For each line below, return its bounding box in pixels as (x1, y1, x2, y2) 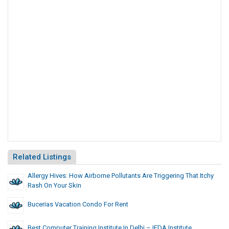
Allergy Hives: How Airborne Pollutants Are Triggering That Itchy (28, 172, 214, 180)
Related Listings (13, 152, 71, 162)
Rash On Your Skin (28, 181, 81, 190)
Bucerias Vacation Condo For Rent (28, 200, 128, 209)
